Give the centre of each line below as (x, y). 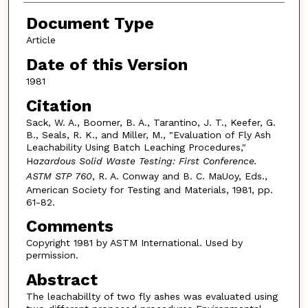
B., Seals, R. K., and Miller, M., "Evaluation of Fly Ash (148, 134)
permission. (52, 255)
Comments (69, 227)
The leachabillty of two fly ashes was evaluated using (152, 296)
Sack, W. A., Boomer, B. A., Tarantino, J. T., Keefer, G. (151, 122)
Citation (58, 106)
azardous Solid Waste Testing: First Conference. (145, 161)
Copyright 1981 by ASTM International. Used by (134, 243)
